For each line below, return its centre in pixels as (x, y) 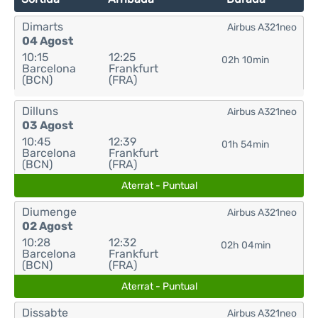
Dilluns (40, 111)
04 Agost (48, 41)
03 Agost (48, 125)
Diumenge (49, 212)
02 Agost (47, 226)
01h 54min (246, 144)
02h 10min (246, 60)
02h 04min (245, 245)
